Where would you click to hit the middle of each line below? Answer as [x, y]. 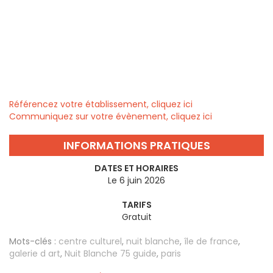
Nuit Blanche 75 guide [111, 254]
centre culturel [90, 242]
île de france [211, 242]
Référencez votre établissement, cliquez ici [101, 105]
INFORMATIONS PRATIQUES [136, 146]
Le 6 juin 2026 [136, 181]
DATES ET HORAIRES [136, 168]
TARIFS [136, 205]
